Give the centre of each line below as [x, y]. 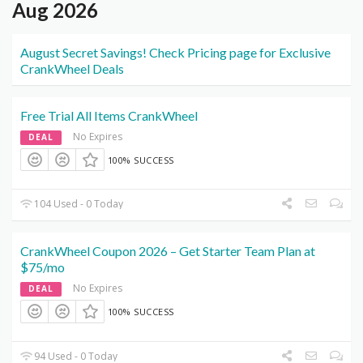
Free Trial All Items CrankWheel [109, 115]
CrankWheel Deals [72, 68]
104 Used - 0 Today [78, 204]
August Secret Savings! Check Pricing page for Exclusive [175, 52]
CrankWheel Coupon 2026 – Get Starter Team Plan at [168, 251]
